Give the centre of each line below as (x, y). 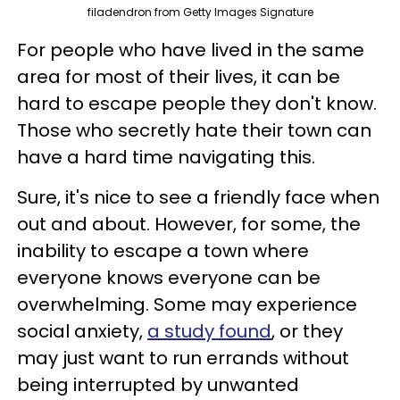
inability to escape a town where (163, 250)
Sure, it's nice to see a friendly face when (198, 197)
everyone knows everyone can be (169, 277)
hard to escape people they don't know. (197, 103)
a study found (209, 331)
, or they (307, 331)
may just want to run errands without (183, 358)
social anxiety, (82, 331)
